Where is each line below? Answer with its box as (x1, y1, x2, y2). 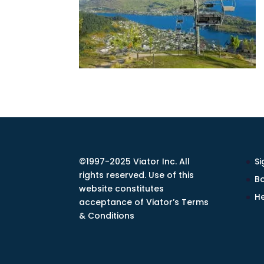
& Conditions (79, 210, 135, 222)
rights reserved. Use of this (79, 169, 194, 181)
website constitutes (79, 183, 164, 195)
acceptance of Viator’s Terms (79, 196, 209, 209)
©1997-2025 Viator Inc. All (79, 156, 190, 168)
